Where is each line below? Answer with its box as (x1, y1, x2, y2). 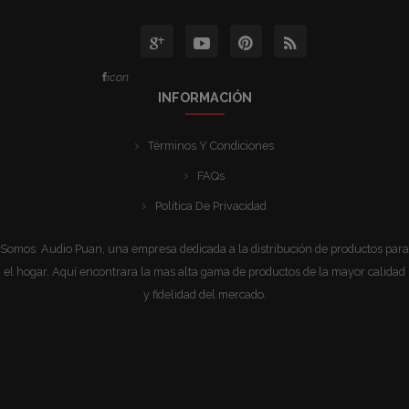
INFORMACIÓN (157, 89, 252, 106)
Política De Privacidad (155, 199, 267, 214)
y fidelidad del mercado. (142, 288, 267, 302)
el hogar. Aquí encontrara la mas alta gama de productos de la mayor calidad (4, 265, 405, 279)
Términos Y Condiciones (148, 139, 274, 153)
